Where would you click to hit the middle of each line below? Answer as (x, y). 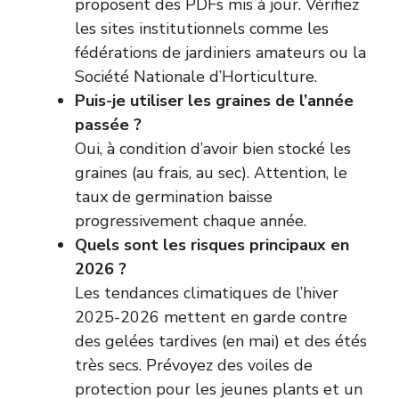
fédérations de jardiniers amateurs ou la (220, 52)
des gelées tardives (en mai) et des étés (221, 341)
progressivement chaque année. (191, 220)
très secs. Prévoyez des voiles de (194, 365)
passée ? (108, 124)
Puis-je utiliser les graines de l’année (214, 100)
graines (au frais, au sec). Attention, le (211, 172)
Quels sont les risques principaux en (212, 244)
